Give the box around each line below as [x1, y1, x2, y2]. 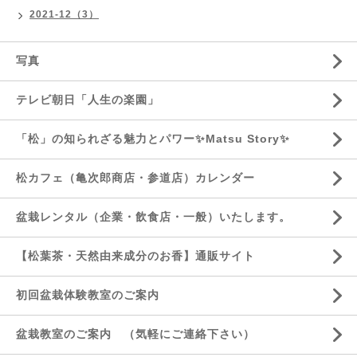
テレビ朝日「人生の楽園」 [16, 93, 159, 106]
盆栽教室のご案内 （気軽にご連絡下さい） [16, 328, 255, 340]
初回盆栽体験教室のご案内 [16, 288, 171, 301]
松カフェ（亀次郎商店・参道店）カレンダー [16, 171, 255, 184]
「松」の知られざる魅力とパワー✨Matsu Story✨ [16, 132, 290, 145]
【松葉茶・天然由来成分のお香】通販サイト [16, 249, 255, 262]
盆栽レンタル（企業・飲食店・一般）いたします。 [16, 210, 303, 223]
